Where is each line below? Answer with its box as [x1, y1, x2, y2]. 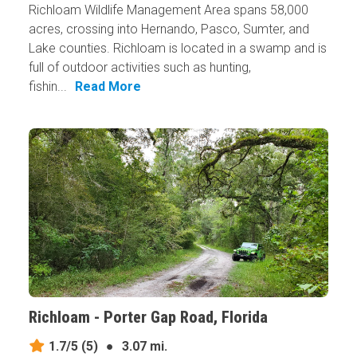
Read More [74, 79, 141, 95]
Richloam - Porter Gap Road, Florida [28, 308, 268, 328]
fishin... [28, 79, 67, 95]
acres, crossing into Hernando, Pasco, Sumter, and [28, 22, 309, 37]
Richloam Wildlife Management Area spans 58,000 [28, 2, 308, 18]
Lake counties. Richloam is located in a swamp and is [28, 41, 327, 57]
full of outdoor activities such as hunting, [28, 60, 251, 76]
